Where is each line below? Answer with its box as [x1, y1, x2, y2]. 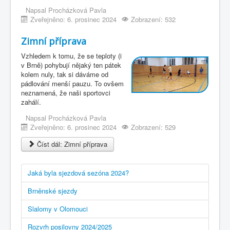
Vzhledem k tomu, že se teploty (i [21, 50, 122, 61]
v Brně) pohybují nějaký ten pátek [21, 60, 121, 70]
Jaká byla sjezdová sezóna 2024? [28, 167, 129, 178]
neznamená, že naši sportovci [21, 87, 110, 98]
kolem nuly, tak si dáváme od [21, 69, 108, 79]
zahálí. [21, 97, 41, 107]
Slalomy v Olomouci [28, 203, 88, 214]
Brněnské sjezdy [28, 185, 78, 196]
